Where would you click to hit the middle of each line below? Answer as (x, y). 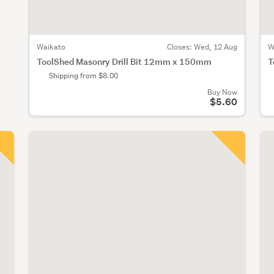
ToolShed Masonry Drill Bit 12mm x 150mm (124, 61)
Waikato (51, 46)
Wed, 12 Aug (215, 46)
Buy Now (222, 92)
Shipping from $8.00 (83, 75)
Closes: (180, 46)
